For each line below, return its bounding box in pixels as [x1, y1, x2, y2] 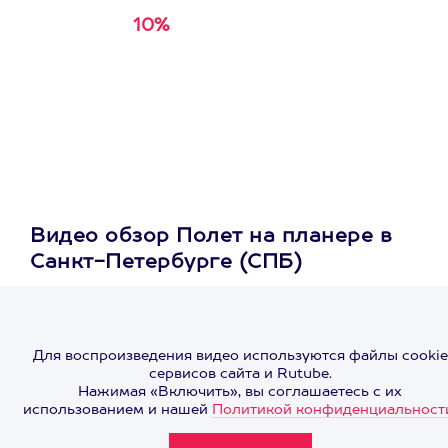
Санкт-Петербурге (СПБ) [30, 253, 302, 273]
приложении [57, 61, 162, 77]
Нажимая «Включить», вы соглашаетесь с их [78, 384, 402, 399]
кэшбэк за [179, 19, 268, 35]
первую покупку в [57, 40, 205, 56]
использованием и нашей [23, 402, 212, 417]
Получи [57, 19, 124, 35]
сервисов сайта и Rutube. [148, 366, 332, 381]
